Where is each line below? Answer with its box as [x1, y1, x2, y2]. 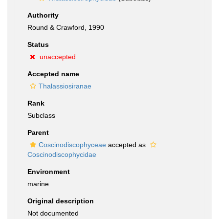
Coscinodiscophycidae [27, 151, 96, 158]
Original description [27, 197, 94, 205]
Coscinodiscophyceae [39, 141, 106, 149]
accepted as [106, 141, 148, 149]
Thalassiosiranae [39, 82, 91, 90]
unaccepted [40, 53, 76, 61]
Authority [27, 11, 59, 19]
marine [27, 180, 49, 188]
